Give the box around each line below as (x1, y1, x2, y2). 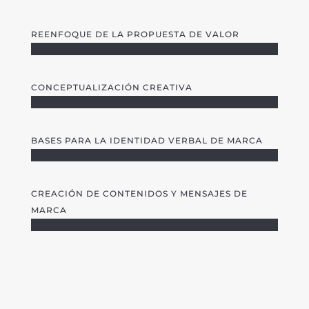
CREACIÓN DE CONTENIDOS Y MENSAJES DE (30, 188, 248, 199)
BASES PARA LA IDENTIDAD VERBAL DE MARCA (30, 135, 263, 146)
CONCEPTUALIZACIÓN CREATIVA (30, 82, 192, 93)
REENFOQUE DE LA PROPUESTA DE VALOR (30, 29, 239, 40)
